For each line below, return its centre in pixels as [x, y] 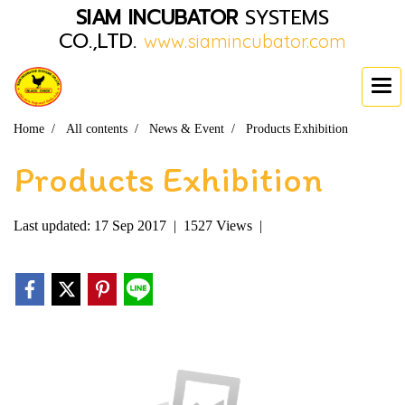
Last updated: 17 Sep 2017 [90, 226]
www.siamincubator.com [245, 41]
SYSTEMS [283, 18]
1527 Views [218, 226]
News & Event [187, 129]
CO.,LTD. [101, 41]
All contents [97, 129]
